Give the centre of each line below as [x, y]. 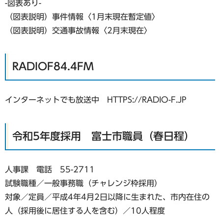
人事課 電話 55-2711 [50, 170]
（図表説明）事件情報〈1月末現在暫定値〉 [82, 16]
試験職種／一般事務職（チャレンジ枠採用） [83, 183]
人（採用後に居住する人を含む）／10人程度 [85, 211]
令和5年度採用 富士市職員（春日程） [103, 137]
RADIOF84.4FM [53, 67]
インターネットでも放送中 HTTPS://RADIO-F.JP [96, 100]
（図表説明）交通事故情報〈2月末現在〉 [78, 30]
